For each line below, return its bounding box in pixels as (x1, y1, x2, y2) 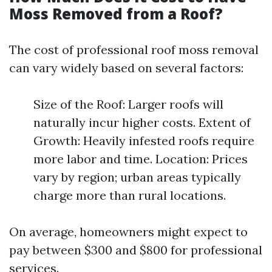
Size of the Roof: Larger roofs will (33, 97, 223, 112)
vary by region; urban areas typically (33, 169, 241, 185)
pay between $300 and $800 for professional (9, 242, 262, 257)
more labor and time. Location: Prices (33, 151, 248, 166)
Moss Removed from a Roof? (9, 4, 223, 24)
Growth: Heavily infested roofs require (33, 133, 254, 148)
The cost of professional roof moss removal (9, 42, 259, 57)
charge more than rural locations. (33, 188, 226, 203)
